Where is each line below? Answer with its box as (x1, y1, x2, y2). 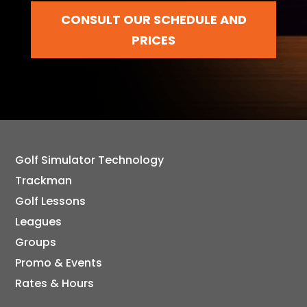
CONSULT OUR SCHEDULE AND (60, 10, 247, 28)
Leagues (15, 214, 62, 230)
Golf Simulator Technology (15, 152, 164, 169)
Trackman (15, 173, 73, 189)
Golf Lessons (15, 193, 86, 210)
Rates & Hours (15, 275, 95, 292)
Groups (15, 234, 57, 251)
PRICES (132, 31, 175, 49)
